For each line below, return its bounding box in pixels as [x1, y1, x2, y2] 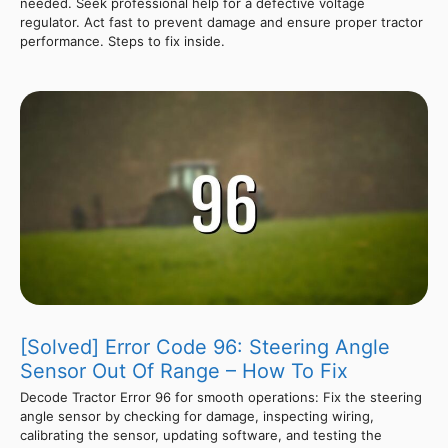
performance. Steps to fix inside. [20, 32, 225, 49]
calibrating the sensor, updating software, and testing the [20, 426, 382, 443]
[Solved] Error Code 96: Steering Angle [20, 334, 390, 359]
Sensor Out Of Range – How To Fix [20, 358, 348, 383]
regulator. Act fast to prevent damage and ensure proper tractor [20, 13, 423, 30]
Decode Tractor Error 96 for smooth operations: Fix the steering [20, 388, 422, 405]
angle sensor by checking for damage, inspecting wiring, [20, 407, 374, 424]
